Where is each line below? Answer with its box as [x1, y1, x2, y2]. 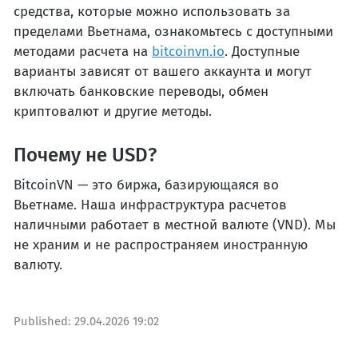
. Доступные [225, 42, 300, 60]
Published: [14, 313, 74, 328]
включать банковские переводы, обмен [14, 82, 268, 100]
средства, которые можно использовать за [14, 2, 290, 20]
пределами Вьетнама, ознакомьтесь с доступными [14, 22, 333, 40]
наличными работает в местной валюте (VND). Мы [14, 216, 336, 233]
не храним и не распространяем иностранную [14, 236, 308, 253]
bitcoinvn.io [152, 42, 225, 60]
